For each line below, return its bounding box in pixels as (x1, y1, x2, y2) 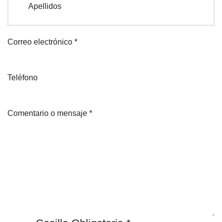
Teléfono (7, 73, 38, 82)
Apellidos (28, 1, 61, 10)
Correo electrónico (7, 37, 74, 46)
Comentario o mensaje (7, 109, 89, 117)
